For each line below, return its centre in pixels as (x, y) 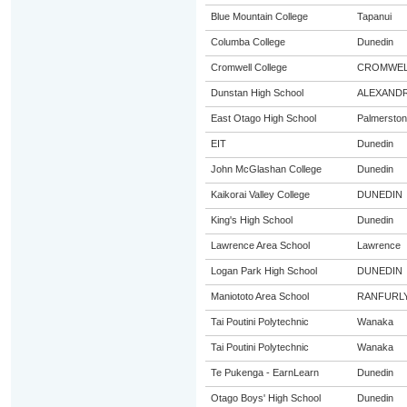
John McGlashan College (266, 169)
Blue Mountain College (259, 16)
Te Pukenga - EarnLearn (264, 372)
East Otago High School (263, 118)
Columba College (248, 42)
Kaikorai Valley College (260, 194)
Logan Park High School (263, 271)
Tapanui (374, 16)
